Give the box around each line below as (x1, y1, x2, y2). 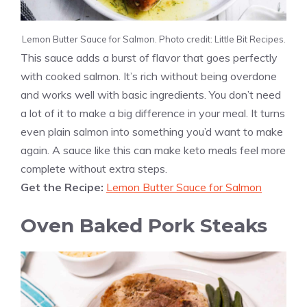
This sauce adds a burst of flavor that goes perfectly (21, 51, 278, 65)
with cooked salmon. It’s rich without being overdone (21, 69, 277, 84)
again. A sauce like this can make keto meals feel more (21, 143, 286, 158)
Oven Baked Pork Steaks (21, 214, 267, 238)
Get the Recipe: (21, 180, 106, 195)
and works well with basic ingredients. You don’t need (21, 88, 281, 102)
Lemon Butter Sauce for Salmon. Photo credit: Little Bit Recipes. (21, 34, 286, 45)
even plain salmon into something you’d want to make (21, 125, 283, 139)
